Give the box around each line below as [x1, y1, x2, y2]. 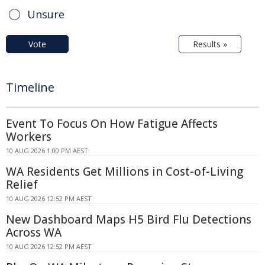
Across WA [6, 224, 62, 240]
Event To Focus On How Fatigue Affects [6, 115, 218, 131]
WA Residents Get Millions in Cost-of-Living [6, 163, 243, 179]
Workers [6, 128, 51, 144]
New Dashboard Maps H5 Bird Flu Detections [6, 211, 251, 227]
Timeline [6, 79, 54, 95]
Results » [193, 38, 227, 50]
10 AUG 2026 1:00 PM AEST [6, 146, 88, 155]
